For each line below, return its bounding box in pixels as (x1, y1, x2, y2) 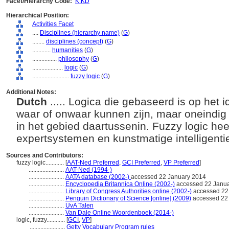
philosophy (58, 55, 89, 62)
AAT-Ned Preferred (67, 159, 119, 166)
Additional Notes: (6, 88, 56, 96)
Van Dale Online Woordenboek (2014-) (65, 209, 174, 216)
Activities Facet (32, 20, 74, 28)
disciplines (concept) (46, 38, 103, 45)
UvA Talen (65, 202, 94, 209)
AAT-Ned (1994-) (65, 166, 112, 173)
